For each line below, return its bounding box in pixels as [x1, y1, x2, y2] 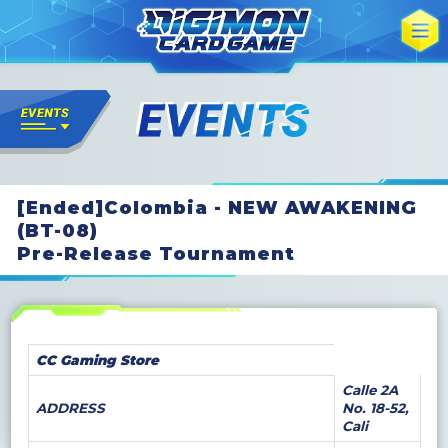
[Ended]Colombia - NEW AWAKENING [16, 196, 417, 218]
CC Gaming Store [35, 352, 159, 369]
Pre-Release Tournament [16, 242, 295, 264]
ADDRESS [35, 400, 105, 417]
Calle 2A [341, 382, 398, 399]
